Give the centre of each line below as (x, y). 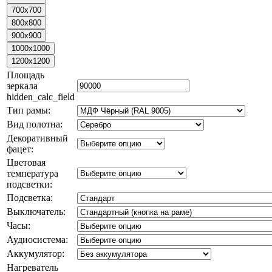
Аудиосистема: (37, 239)
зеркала (22, 86)
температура (32, 173)
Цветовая (26, 162)
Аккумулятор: (36, 253)
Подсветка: (30, 197)
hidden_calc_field (41, 97)
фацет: (20, 149)
